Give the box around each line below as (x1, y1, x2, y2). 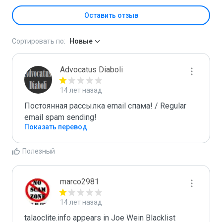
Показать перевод (24, 123, 87, 131)
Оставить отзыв (84, 11, 138, 19)
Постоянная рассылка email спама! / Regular (24, 101, 186, 111)
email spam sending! (24, 112, 97, 122)
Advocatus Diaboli (60, 65, 123, 74)
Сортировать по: (12, 37, 65, 45)
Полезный (22, 147, 55, 155)
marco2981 (60, 177, 99, 186)
